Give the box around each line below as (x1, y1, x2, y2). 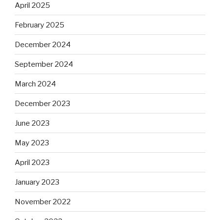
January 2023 (15, 177, 59, 187)
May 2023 (15, 138, 49, 147)
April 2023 (15, 158, 50, 167)
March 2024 (15, 79, 56, 88)
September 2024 (15, 59, 73, 69)
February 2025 (15, 20, 64, 29)
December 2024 (15, 40, 71, 49)
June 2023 (15, 118, 50, 128)
